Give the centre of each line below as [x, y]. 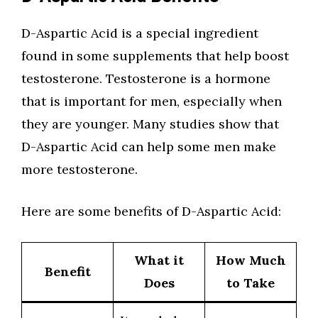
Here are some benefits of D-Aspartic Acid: [151, 211]
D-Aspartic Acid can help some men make [149, 147]
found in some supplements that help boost [155, 56]
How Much [251, 260]
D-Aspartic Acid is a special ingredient [140, 33]
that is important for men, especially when [152, 101]
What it [159, 260]
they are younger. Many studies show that [150, 124]
